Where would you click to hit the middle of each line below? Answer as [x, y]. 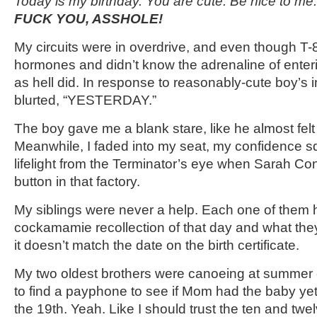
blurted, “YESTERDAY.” [85, 100]
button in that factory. [77, 181]
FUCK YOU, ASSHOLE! [88, 19]
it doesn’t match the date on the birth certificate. [157, 245]
